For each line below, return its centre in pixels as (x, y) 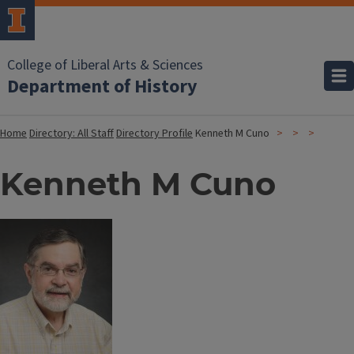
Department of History (102, 87)
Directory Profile (154, 134)
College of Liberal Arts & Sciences (105, 65)
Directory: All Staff (72, 134)
